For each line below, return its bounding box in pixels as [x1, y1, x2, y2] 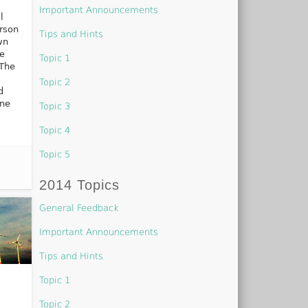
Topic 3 [39, 100, 71, 111]
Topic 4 [39, 124, 71, 135]
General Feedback [39, 202, 120, 213]
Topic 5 [39, 148, 71, 159]
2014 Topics [39, 177, 120, 192]
